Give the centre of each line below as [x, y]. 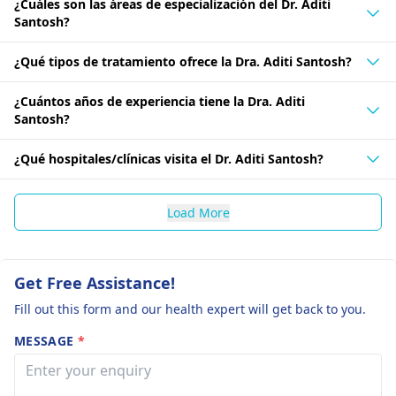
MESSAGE [46, 341]
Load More [198, 213]
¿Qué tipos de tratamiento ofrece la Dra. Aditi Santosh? [183, 61]
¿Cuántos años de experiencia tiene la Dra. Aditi [160, 101]
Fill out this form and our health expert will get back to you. [190, 309]
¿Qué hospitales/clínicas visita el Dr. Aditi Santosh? [169, 159]
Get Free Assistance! [95, 283]
